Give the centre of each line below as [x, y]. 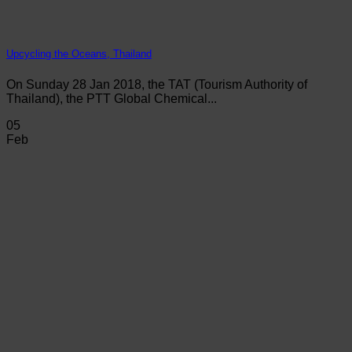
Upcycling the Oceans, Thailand [79, 54]
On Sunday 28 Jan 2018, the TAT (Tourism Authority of [157, 84]
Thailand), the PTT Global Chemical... [112, 98]
